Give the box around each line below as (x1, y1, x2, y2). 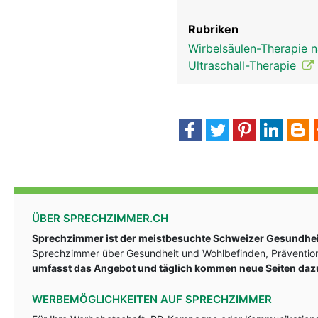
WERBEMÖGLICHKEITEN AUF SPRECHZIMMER (32, 292, 272, 306)
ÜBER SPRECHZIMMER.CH (32, 212, 168, 225)
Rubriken (188, 22, 238, 36)
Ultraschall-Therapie (188, 58, 300, 72)
